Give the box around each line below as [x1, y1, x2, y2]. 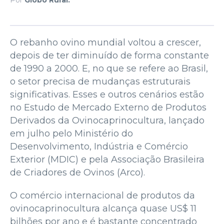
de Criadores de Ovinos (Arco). [10, 166, 145, 178]
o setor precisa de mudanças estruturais [10, 75, 190, 87]
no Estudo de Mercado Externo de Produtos [10, 101, 206, 113]
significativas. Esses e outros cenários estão [10, 88, 204, 100]
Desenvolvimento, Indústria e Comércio [10, 140, 188, 152]
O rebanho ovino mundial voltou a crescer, [10, 36, 201, 48]
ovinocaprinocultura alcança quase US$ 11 [10, 202, 196, 214]
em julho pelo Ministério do [10, 127, 133, 139]
